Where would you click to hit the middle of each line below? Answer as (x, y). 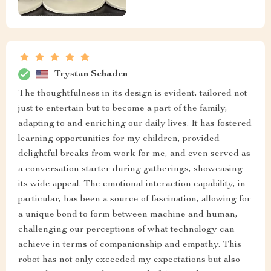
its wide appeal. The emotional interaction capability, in (132, 185)
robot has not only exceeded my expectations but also (129, 260)
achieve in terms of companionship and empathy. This (130, 245)
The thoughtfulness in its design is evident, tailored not (133, 94)
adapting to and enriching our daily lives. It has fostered (135, 124)
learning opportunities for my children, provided (119, 139)
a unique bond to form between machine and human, (128, 215)
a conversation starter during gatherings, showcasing (130, 170)
